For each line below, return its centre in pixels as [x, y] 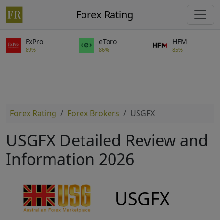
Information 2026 [70, 159]
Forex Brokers [93, 113]
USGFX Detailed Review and [107, 140]
